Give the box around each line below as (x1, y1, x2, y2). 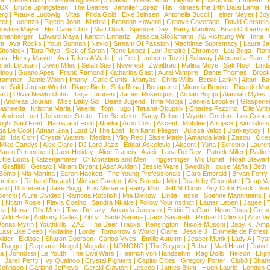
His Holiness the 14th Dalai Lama (162, 4, 259, 11)
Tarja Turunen (73, 90, 115, 98)
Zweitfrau (148, 61, 176, 69)
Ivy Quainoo (44, 257, 80, 264)
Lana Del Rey (162, 148, 201, 155)
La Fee (115, 54, 136, 61)
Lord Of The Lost (74, 127, 124, 134)
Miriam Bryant (57, 163, 98, 170)
